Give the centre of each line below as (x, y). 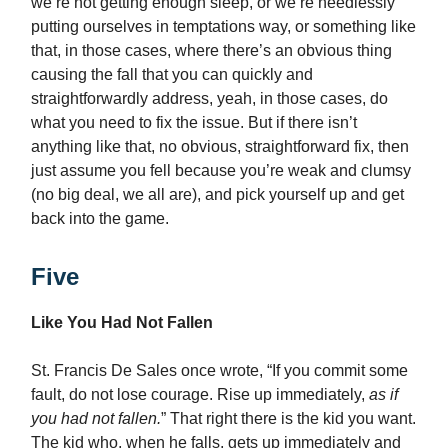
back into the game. (100, 219)
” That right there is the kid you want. (288, 419)
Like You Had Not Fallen (122, 323)
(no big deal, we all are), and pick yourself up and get (217, 195)
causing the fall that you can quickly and (172, 75)
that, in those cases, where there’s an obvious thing (211, 51)
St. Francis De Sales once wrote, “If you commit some (219, 371)
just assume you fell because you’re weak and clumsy (221, 171)
